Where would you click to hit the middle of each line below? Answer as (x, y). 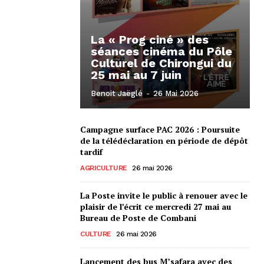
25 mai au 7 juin (136, 75)
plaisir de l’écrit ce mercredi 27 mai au (156, 206)
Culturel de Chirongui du (161, 63)
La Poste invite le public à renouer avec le (164, 195)
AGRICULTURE (104, 168)
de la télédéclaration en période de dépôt (164, 140)
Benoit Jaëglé (117, 93)
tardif (91, 151)
